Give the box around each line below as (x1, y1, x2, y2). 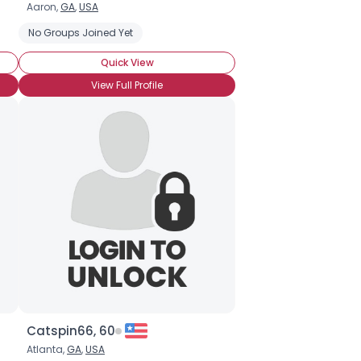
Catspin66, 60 (27, 322, 115, 339)
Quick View (100, 56, 154, 69)
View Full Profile (91, 78, 163, 92)
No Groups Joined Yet (28, 26, 133, 39)
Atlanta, (27, 342, 67, 356)
